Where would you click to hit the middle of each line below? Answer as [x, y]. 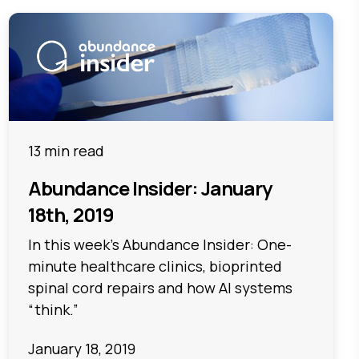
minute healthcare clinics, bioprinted [155, 266]
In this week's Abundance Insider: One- [159, 244]
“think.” [53, 309]
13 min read [66, 150]
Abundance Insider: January [149, 188]
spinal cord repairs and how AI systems [160, 287]
